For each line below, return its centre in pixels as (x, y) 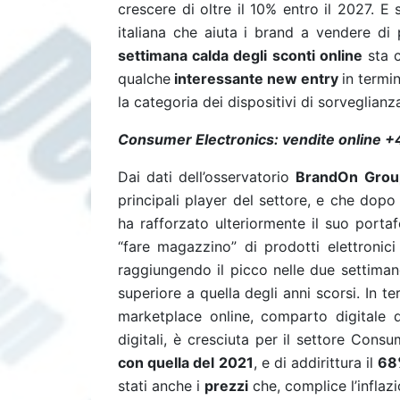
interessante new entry (257, 79)
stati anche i (159, 386)
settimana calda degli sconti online (240, 55)
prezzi (227, 386)
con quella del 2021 (186, 362)
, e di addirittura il (313, 362)
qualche (144, 79)
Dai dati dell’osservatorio (204, 177)
